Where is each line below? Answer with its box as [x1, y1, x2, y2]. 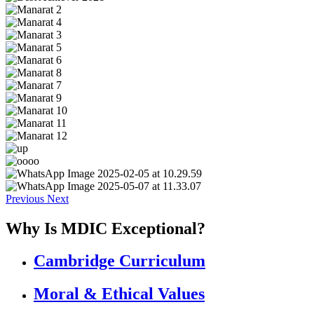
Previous [6, 192, 44, 205]
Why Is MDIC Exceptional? [6, 219, 205, 238]
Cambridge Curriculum [34, 252, 205, 271]
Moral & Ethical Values [34, 285, 205, 303]
